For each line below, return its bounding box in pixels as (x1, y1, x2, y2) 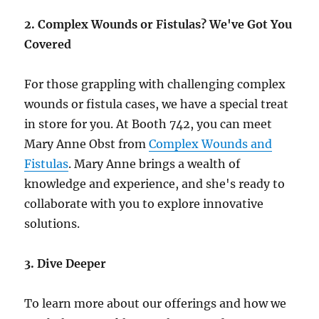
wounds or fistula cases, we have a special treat (24, 97, 289, 111)
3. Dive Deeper (24, 256, 107, 271)
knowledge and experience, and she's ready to (24, 177, 286, 191)
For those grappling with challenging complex (24, 77, 286, 91)
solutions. (24, 216, 80, 231)
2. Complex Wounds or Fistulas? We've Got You (24, 17, 293, 31)
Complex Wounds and (149, 137, 273, 151)
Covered (24, 37, 72, 51)
